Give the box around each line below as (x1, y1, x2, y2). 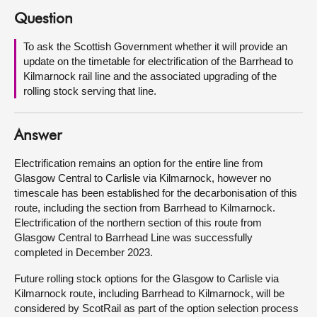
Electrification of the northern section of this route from (14, 217, 262, 229)
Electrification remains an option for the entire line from (14, 157, 263, 169)
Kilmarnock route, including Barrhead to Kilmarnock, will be (14, 287, 284, 299)
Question (14, 12, 73, 27)
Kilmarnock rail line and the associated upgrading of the (23, 70, 277, 82)
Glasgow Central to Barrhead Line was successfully (14, 231, 253, 243)
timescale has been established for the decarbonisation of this (14, 187, 297, 199)
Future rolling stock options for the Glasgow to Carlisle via (14, 272, 279, 284)
